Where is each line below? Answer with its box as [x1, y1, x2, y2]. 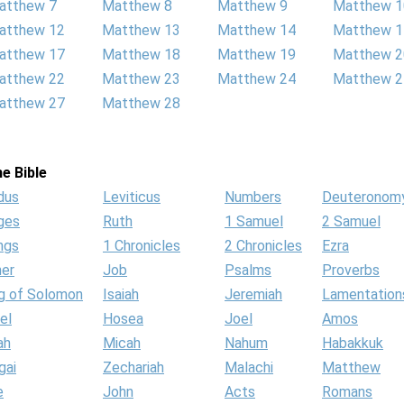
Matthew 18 [102, 46, 180, 63]
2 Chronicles [225, 237, 302, 254]
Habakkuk [322, 335, 383, 352]
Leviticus [103, 188, 161, 206]
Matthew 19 [217, 46, 296, 63]
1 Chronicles [103, 237, 180, 254]
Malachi [225, 359, 273, 376]
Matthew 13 [102, 22, 180, 39]
